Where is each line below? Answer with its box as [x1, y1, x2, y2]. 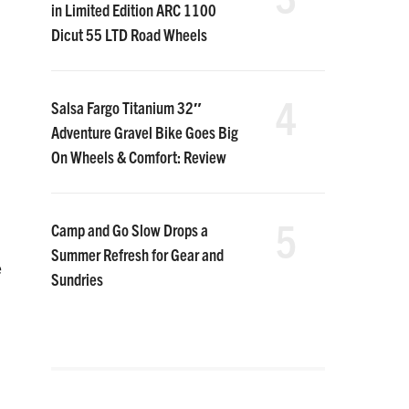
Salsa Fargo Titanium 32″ [51, 97, 202, 118]
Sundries [51, 268, 103, 289]
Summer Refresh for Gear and [51, 244, 224, 265]
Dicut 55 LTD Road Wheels [51, 24, 207, 45]
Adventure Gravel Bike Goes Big [51, 121, 238, 142]
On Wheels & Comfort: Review [51, 146, 226, 167]
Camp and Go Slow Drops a [51, 219, 208, 240]
